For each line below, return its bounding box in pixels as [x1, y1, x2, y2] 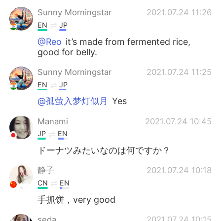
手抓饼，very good [37, 194, 116, 205]
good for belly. [37, 46, 98, 57]
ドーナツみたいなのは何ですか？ [37, 145, 171, 156]
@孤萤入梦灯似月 [37, 96, 109, 107]
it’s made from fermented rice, [63, 36, 191, 47]
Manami [37, 116, 69, 126]
